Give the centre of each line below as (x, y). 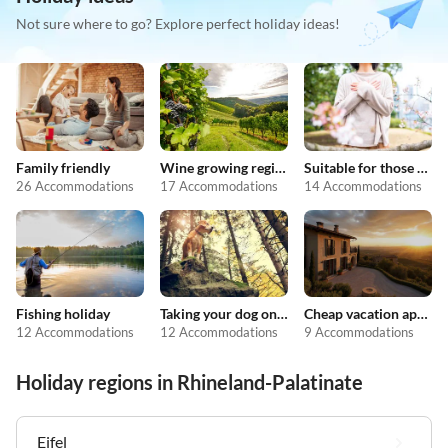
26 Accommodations (75, 185)
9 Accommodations (359, 332)
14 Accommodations (363, 185)
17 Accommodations (219, 185)
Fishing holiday (63, 314)
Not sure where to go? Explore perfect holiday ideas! (178, 24)
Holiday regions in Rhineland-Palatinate (189, 382)
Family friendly (63, 167)
